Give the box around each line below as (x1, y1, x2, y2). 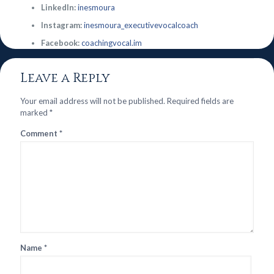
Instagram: (40, 20, 82, 30)
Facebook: (40, 38, 80, 48)
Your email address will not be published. (20, 96, 165, 106)
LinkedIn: (40, 2, 78, 12)
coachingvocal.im (81, 38, 142, 48)
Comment (20, 128, 59, 138)
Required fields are (167, 96, 234, 106)
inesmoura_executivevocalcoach (83, 20, 198, 30)
